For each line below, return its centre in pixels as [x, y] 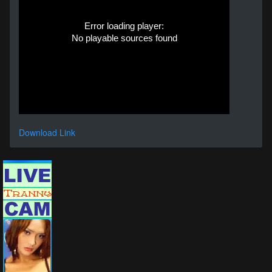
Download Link [47, 132]
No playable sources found [124, 38]
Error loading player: [124, 26]
